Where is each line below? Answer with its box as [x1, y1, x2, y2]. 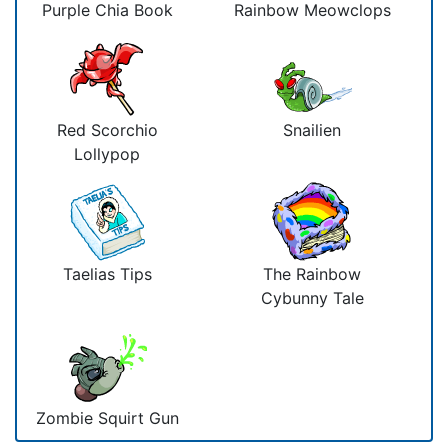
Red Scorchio [56, 119, 158, 140]
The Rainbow [263, 263, 361, 284]
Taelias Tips [62, 263, 152, 284]
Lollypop [74, 143, 140, 164]
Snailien [283, 119, 341, 140]
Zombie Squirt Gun [35, 407, 179, 428]
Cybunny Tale [260, 287, 364, 308]
